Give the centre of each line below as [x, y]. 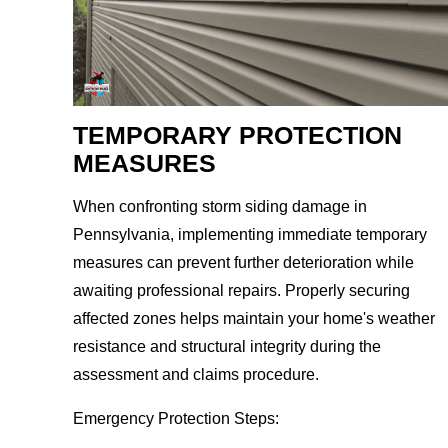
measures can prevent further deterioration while [244, 263]
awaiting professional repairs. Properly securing [242, 291]
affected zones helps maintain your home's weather [254, 319]
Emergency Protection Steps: [176, 418]
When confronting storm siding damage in [220, 207]
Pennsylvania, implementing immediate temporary [250, 235]
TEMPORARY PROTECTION [238, 135]
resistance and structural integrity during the [227, 347]
